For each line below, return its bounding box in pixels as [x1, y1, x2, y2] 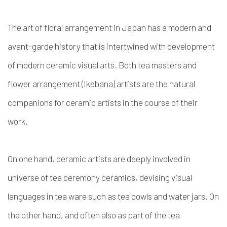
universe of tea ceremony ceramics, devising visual [8, 172, 192, 182]
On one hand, [8, 154, 56, 164]
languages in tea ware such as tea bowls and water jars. [8, 191, 209, 201]
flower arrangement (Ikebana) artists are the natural [8, 79, 195, 89]
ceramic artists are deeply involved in [56, 154, 191, 164]
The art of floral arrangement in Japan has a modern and [8, 22, 211, 32]
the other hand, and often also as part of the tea [8, 210, 180, 220]
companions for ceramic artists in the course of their [8, 97, 198, 107]
